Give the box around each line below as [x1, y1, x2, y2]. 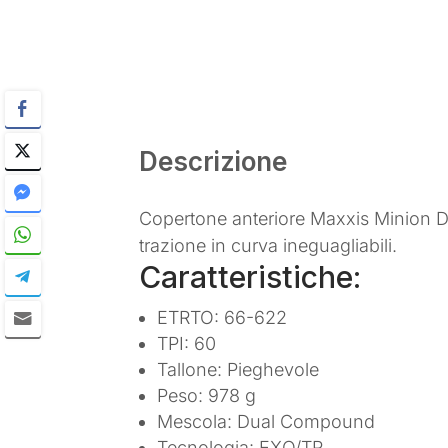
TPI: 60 [157, 332, 217, 354]
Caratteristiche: [139, 258, 362, 295]
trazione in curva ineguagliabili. [139, 234, 398, 256]
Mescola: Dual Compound [157, 410, 376, 432]
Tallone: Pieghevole [157, 358, 320, 380]
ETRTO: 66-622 [157, 306, 288, 328]
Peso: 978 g [157, 384, 257, 406]
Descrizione [139, 146, 288, 178]
